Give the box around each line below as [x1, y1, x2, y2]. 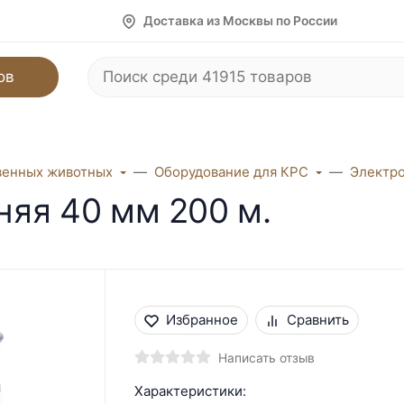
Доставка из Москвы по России [143, 13, 338, 28]
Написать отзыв [217, 350, 315, 365]
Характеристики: [133, 381, 246, 399]
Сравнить [286, 310, 349, 328]
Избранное [165, 310, 238, 328]
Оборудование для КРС [153, 162, 308, 180]
